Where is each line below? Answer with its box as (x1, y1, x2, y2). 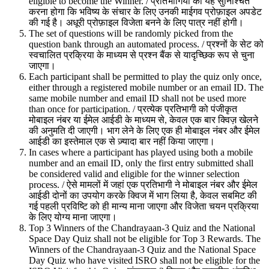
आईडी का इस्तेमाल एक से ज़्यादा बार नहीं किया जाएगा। (29, 136, 215, 147)
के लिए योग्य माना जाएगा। (29, 211, 117, 222)
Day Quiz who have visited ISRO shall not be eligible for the (29, 255, 260, 265)
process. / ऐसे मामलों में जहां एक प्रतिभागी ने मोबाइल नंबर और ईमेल (29, 179, 258, 190)
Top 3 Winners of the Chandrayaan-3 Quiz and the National (29, 222, 255, 233)
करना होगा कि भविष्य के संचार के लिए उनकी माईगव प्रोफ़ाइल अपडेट (29, 6, 262, 17)
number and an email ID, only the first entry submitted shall (29, 157, 253, 168)
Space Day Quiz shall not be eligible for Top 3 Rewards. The (29, 233, 261, 244)
